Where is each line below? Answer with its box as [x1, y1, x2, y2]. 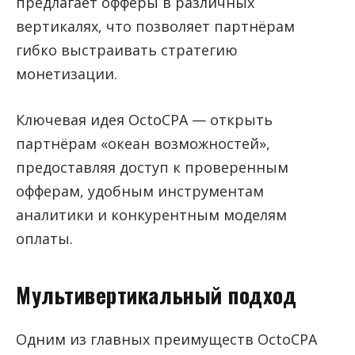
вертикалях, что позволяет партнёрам [16, 17, 295, 36]
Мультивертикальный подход [16, 279, 297, 311]
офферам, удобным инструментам [16, 181, 264, 201]
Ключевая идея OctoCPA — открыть [16, 110, 273, 130]
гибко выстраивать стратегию [16, 40, 238, 60]
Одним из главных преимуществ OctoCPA [16, 329, 317, 349]
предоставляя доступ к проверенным [16, 158, 288, 177]
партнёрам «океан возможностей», [16, 134, 270, 154]
